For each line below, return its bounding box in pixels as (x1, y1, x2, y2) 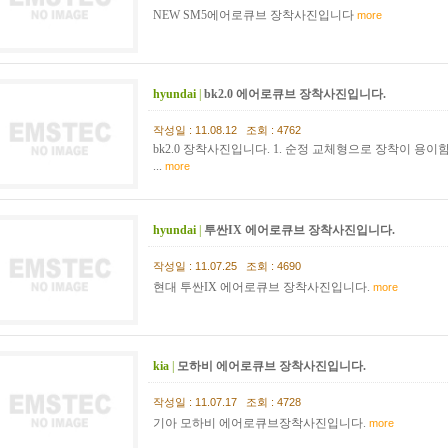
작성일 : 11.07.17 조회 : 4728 (153, 396, 301, 408)
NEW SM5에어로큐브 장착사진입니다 (153, 8, 354, 22)
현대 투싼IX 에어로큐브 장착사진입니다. (153, 280, 370, 294)
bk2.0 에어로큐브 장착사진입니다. (204, 87, 389, 101)
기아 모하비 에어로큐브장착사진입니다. (153, 416, 366, 430)
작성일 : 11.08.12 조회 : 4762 (153, 124, 301, 136)
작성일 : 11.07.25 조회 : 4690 (153, 260, 301, 272)
